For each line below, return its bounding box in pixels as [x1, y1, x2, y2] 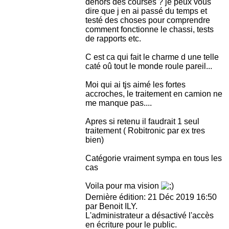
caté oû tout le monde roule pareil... [85, 62, 212, 71]
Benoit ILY [99, 202, 135, 211]
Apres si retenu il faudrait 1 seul [85, 117, 199, 126]
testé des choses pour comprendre [85, 16, 210, 25]
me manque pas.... [85, 99, 152, 108]
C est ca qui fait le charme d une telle [85, 53, 219, 62]
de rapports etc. [85, 34, 141, 43]
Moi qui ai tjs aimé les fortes [85, 80, 186, 89]
